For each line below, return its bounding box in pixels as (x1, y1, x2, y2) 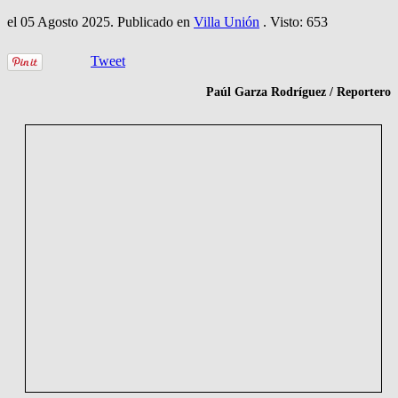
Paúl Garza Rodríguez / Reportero (206, 85, 391, 99)
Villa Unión (194, 14, 259, 30)
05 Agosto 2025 (20, 14, 110, 30)
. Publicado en (110, 14, 194, 30)
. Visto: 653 (259, 14, 328, 30)
